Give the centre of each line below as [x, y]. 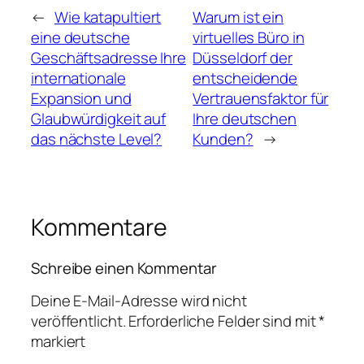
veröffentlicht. [78, 321]
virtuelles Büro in [249, 38]
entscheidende [245, 78]
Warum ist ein [238, 17]
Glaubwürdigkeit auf [99, 119]
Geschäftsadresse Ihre [108, 58]
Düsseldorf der [243, 58]
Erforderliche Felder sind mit [224, 321]
